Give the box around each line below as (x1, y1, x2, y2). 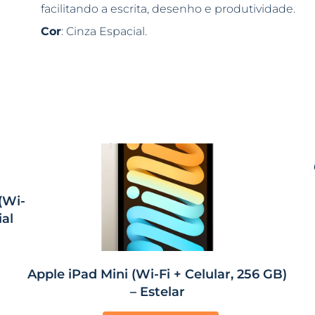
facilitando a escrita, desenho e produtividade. (40, 2, 295, 16)
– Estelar (129, 283, 185, 299)
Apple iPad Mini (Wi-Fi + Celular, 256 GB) (27, 266, 288, 281)
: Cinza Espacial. (60, 25, 147, 39)
